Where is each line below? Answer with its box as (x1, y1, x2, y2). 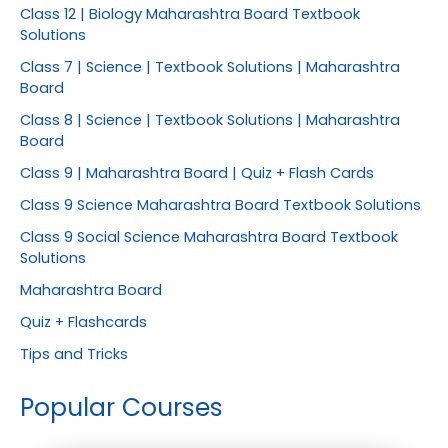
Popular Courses (20, 389, 223, 425)
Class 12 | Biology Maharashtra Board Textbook (20, 4, 360, 25)
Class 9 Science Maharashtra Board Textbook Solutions (20, 195, 421, 215)
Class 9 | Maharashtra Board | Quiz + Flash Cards (20, 163, 374, 184)
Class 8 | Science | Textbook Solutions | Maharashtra (20, 110, 400, 131)
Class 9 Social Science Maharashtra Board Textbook (20, 226, 398, 247)
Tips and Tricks (20, 343, 128, 364)
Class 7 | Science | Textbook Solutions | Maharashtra (20, 57, 400, 78)
